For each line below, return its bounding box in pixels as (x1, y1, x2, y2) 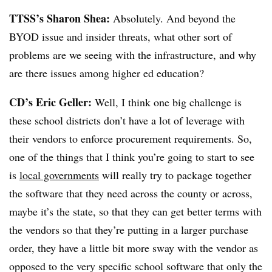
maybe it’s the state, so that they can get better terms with (9, 204, 262, 219)
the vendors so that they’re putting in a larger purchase (9, 222, 248, 237)
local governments (19, 168, 99, 183)
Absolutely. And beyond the (110, 11, 236, 26)
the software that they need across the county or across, (9, 186, 253, 201)
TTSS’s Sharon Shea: (9, 10, 110, 27)
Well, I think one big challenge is (92, 95, 242, 110)
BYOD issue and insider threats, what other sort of (9, 29, 232, 44)
